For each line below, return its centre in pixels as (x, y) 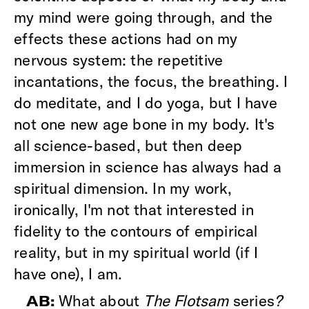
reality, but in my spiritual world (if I (136, 252)
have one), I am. (72, 273)
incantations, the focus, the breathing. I (151, 81)
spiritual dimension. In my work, (123, 188)
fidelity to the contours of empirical (136, 231)
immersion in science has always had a (148, 167)
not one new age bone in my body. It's (144, 124)
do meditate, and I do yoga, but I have (146, 102)
